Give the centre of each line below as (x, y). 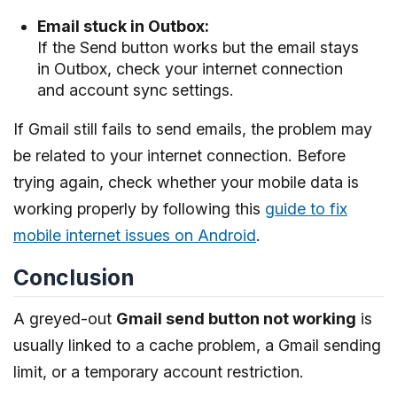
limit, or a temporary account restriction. (159, 372)
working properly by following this (139, 208)
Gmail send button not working (236, 319)
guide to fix (306, 208)
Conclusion (74, 277)
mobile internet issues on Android (135, 235)
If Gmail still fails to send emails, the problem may (193, 128)
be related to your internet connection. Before (179, 155)
